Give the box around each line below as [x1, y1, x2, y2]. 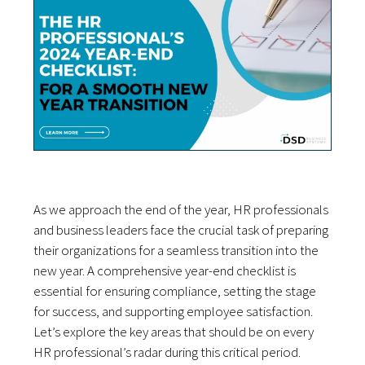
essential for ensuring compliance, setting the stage [33, 281, 317, 300]
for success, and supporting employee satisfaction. [33, 301, 314, 320]
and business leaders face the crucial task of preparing [33, 220, 329, 239]
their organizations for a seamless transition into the [33, 240, 319, 259]
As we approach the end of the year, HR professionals [33, 200, 329, 218]
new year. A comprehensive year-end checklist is [33, 261, 297, 279]
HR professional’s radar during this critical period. [33, 342, 301, 361]
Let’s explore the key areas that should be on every [33, 322, 314, 341]
